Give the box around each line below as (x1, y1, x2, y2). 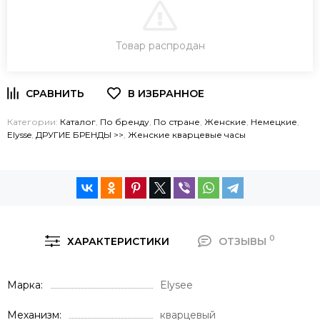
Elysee (160, 278, 193, 291)
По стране (154, 116, 200, 127)
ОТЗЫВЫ (218, 234, 269, 248)
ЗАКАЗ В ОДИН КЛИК (103, 46, 217, 59)
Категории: (7, 116, 60, 127)
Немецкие (251, 116, 297, 127)
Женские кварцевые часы (128, 129, 246, 140)
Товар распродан (115, 39, 205, 52)
